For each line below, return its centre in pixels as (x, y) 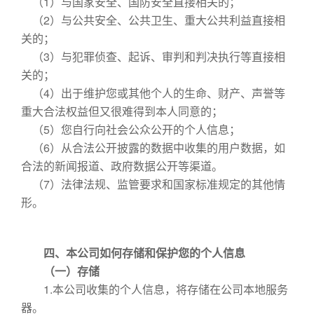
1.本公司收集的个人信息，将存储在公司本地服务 (155, 289)
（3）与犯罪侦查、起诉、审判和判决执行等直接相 (153, 56)
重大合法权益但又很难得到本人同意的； (122, 111)
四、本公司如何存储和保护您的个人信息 (133, 253)
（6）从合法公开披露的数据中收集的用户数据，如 (153, 148)
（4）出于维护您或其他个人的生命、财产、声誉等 (153, 93)
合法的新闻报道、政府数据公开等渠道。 (122, 166)
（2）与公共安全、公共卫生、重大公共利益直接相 (153, 20)
